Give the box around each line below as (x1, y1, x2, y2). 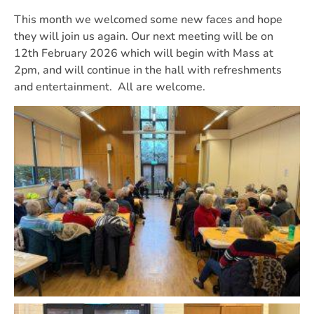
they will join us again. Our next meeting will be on (14, 29, 273, 44)
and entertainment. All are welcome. (14, 79, 208, 95)
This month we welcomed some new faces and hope (14, 12, 282, 27)
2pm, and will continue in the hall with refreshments (14, 62, 282, 78)
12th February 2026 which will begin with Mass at (14, 46, 273, 61)
